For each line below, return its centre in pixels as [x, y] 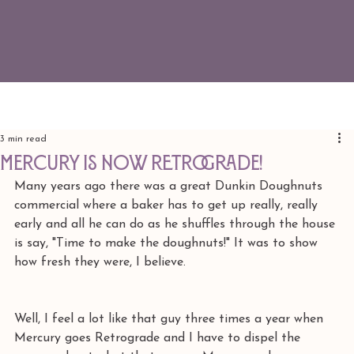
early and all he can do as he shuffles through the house [177, 224]
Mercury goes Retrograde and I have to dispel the [159, 338]
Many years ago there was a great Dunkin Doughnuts [170, 186]
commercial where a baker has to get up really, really [168, 205]
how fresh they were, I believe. [100, 262]
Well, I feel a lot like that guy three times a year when [171, 319]
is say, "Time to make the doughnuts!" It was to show [168, 243]
